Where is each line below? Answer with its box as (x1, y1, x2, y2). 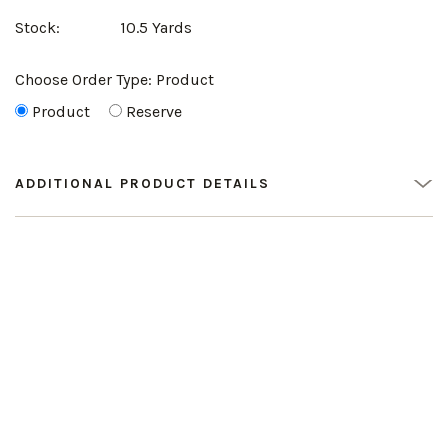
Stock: (15, 17, 60, 37)
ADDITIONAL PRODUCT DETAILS (15, 174, 270, 192)
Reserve (126, 101, 182, 121)
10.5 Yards (119, 17, 192, 37)
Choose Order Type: (15, 69, 156, 89)
